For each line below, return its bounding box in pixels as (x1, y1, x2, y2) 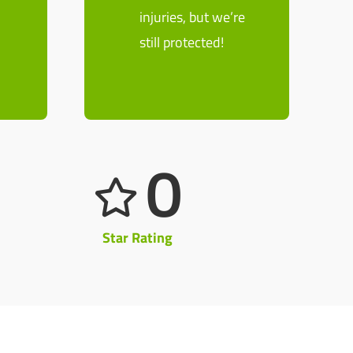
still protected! (139, 32, 225, 53)
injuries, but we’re (139, 6, 246, 28)
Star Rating (102, 227, 173, 248)
